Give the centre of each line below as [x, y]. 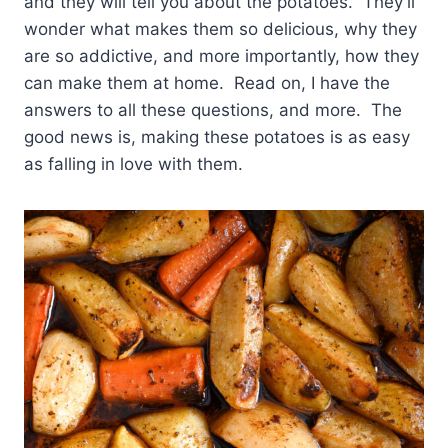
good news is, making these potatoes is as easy [217, 137]
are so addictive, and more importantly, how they [221, 56]
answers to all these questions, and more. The [213, 110]
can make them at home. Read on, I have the [207, 83]
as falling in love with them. [133, 164]
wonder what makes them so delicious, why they [220, 29]
